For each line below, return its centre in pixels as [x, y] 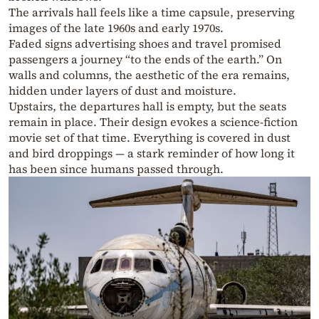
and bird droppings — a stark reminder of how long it [152, 153]
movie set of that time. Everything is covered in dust [150, 138]
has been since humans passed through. [116, 169]
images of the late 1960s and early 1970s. [116, 28]
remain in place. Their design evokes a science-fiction [153, 122]
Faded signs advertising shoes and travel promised [145, 44]
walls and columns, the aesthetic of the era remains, [149, 75]
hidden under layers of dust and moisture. [122, 91]
